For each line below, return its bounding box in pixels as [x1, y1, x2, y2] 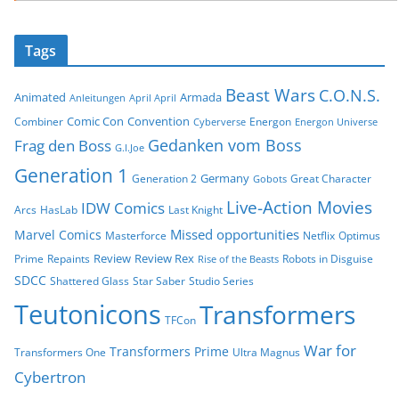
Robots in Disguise [282, 250, 373, 266]
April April [129, 91, 176, 104]
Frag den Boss [14, 134, 111, 156]
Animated [14, 88, 66, 105]
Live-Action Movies [226, 195, 372, 219]
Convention [127, 112, 190, 129]
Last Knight [168, 201, 223, 217]
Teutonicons [14, 296, 161, 332]
